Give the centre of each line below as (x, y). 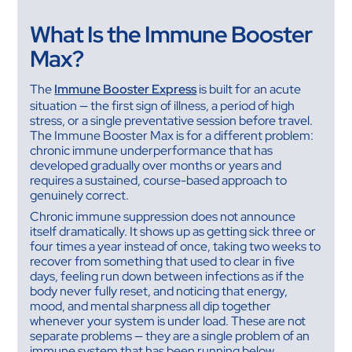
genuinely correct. (80, 196)
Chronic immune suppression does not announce (163, 217)
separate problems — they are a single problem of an (170, 336)
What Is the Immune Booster (171, 35)
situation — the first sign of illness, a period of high (163, 106)
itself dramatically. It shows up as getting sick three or (173, 232)
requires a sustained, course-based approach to (159, 181)
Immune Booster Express (126, 90)
